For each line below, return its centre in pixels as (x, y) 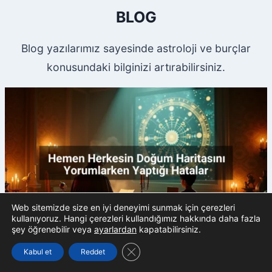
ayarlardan (115, 229)
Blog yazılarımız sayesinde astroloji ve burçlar (136, 49)
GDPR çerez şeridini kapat (182, 250)
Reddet (93, 252)
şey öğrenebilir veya (53, 229)
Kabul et (38, 252)
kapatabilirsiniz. (169, 229)
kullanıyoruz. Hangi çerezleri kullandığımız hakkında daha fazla (136, 218)
